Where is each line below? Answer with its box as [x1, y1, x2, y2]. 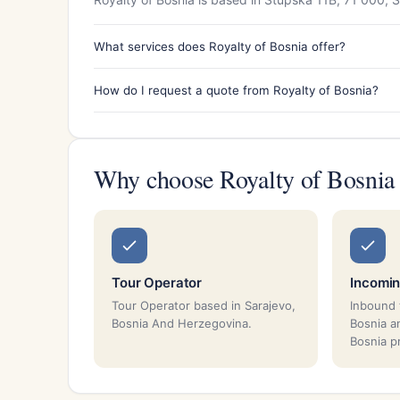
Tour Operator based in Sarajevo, [112, 297, 296, 312]
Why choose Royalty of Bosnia [94, 161, 396, 196]
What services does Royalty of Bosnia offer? [94, 38, 346, 54]
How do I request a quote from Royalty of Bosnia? [94, 82, 379, 97]
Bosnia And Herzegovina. [112, 315, 252, 330]
